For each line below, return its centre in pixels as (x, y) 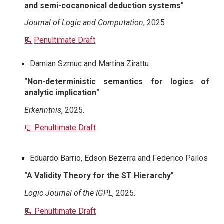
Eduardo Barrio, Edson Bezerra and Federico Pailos (119, 158)
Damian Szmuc (56, 64)
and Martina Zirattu (116, 64)
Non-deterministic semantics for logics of (118, 81)
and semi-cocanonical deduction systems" (104, 6)
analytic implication (61, 92)
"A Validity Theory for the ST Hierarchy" (99, 175)
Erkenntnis (43, 110)
